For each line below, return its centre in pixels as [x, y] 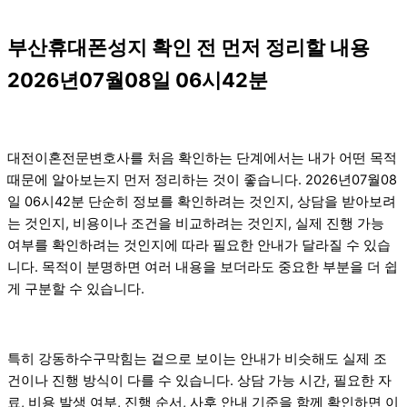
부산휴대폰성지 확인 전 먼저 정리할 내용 [189, 47]
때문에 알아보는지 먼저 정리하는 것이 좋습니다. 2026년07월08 [202, 180]
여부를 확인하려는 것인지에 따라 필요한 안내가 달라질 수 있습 [199, 246]
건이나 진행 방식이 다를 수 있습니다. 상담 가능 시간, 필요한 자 [199, 381]
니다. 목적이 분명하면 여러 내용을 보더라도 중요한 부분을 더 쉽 [203, 268]
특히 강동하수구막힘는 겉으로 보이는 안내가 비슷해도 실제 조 [197, 359]
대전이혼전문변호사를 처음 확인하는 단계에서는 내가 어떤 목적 [202, 159]
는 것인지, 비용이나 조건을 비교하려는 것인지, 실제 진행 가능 [196, 224]
